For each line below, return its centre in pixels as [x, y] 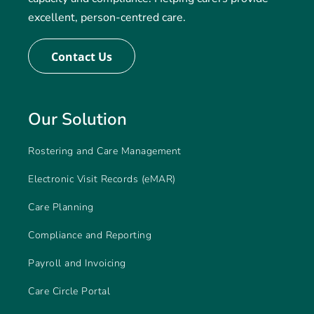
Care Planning [61, 207]
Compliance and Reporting [90, 235]
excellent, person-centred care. [107, 18]
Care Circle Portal [69, 292]
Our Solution [77, 120]
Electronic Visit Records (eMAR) [102, 179]
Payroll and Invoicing [77, 264]
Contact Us [82, 57]
